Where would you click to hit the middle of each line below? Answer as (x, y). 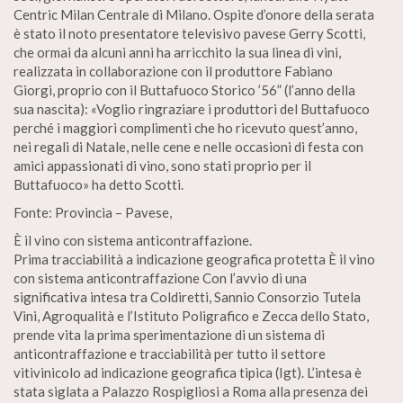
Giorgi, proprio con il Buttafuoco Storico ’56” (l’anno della (184, 90)
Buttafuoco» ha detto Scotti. (99, 184)
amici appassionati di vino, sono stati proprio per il (162, 166)
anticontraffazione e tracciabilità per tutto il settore (170, 354)
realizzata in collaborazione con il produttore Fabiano (173, 71)
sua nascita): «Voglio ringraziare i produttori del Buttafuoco (192, 109)
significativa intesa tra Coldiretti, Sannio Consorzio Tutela (187, 297)
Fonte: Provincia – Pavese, (93, 212)
